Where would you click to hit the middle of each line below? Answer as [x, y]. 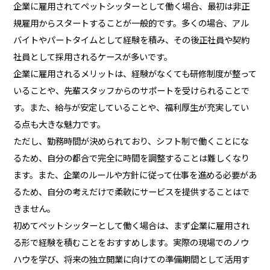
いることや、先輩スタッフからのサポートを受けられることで [131, 90]
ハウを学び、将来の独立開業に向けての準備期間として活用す [131, 259]
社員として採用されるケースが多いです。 [93, 56]
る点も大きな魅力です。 [59, 124]
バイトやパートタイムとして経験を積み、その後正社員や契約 [131, 39]
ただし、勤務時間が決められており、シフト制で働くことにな [131, 140]
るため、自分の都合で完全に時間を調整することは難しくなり [131, 157]
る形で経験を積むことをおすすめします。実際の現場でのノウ [131, 242]
